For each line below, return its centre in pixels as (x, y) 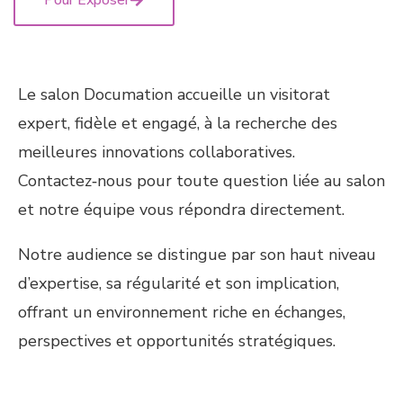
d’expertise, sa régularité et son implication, (179, 284)
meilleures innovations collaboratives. (157, 152)
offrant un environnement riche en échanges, (182, 313)
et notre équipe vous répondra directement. (181, 210)
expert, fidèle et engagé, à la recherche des (178, 124)
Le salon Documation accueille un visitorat (174, 95)
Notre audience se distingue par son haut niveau (197, 255)
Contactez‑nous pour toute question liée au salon (201, 181)
